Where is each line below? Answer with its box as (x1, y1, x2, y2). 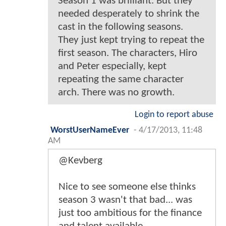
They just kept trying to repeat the (58, 34, 204, 45)
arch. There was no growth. (58, 87, 175, 98)
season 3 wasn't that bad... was (59, 194, 192, 205)
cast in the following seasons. (58, 21, 183, 32)
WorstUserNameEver (50, 126, 129, 135)
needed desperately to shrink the (58, 8, 199, 19)
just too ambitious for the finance (59, 207, 202, 218)
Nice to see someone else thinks (59, 181, 196, 192)
